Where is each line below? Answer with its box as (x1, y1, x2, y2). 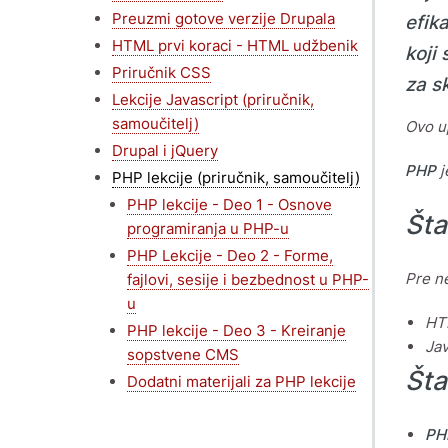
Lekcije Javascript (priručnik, (112, 89, 314, 109)
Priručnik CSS (112, 62, 211, 82)
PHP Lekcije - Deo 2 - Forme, (127, 245, 333, 265)
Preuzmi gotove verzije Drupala (112, 8, 335, 28)
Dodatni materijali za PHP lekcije (127, 371, 356, 391)
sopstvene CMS (127, 344, 239, 364)
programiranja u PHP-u (127, 218, 289, 238)
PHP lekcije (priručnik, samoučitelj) (112, 167, 360, 187)
